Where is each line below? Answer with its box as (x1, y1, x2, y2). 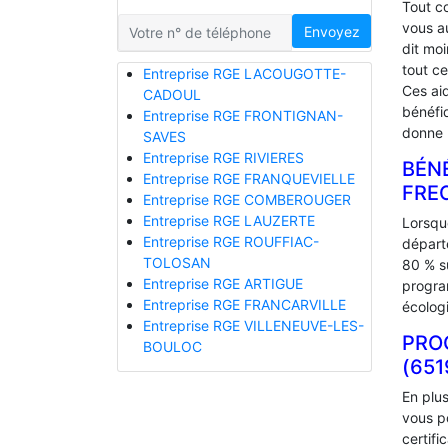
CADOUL (142, 86, 201, 104)
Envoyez (303, 22, 360, 40)
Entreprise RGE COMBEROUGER (142, 191, 351, 209)
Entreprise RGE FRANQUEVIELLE (142, 170, 355, 188)
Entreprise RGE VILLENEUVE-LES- (142, 317, 364, 335)
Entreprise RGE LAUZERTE (142, 212, 315, 230)
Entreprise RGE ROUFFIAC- (142, 233, 319, 251)
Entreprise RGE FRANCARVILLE (142, 296, 346, 314)
